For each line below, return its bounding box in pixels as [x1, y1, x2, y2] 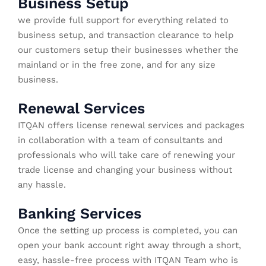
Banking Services [18, 205, 141, 223]
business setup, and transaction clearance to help [18, 30, 233, 41]
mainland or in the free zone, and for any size [18, 59, 216, 71]
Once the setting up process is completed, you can [18, 225, 237, 236]
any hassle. [18, 179, 66, 191]
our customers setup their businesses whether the [18, 45, 239, 56]
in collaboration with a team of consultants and [18, 135, 223, 146]
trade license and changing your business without [18, 164, 232, 176]
